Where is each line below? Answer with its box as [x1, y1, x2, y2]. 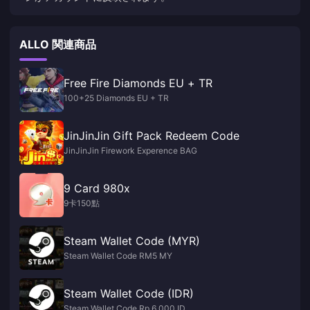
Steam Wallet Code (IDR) [64, 286, 194, 300]
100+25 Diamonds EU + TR [64, 92, 169, 103]
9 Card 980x [64, 181, 130, 195]
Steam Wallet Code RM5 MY [64, 250, 172, 261]
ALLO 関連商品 [19, 37, 96, 51]
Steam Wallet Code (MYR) [64, 233, 200, 248]
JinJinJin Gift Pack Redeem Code [64, 128, 239, 143]
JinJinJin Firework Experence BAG [64, 145, 197, 156]
